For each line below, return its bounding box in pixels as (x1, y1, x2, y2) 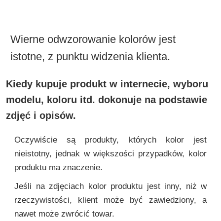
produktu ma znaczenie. (14, 162, 103, 172)
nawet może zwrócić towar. (14, 209, 114, 219)
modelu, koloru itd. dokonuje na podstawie (6, 94, 207, 105)
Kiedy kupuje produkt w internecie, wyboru (6, 78, 208, 89)
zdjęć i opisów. (6, 110, 76, 121)
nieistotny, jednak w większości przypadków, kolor (14, 148, 207, 158)
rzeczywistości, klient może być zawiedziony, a (14, 195, 207, 205)
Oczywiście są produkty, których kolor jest (14, 135, 207, 145)
